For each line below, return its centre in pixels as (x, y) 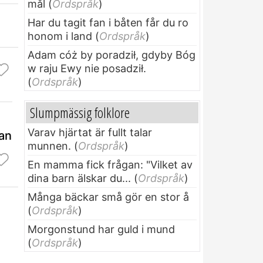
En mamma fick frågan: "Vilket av (110, 165)
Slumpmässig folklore (80, 113)
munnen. (49, 146)
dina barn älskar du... (79, 178)
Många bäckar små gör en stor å (108, 197)
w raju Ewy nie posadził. (87, 69)
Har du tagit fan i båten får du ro (108, 23)
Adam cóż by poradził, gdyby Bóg (112, 55)
